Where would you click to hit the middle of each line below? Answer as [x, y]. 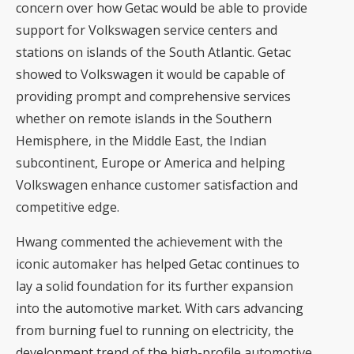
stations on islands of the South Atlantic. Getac [153, 52]
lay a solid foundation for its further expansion [154, 286]
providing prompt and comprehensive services [153, 96]
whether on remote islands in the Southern [144, 119]
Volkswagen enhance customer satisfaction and [157, 185]
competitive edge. [68, 207]
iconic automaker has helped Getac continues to [158, 264]
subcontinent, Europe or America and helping [151, 163]
